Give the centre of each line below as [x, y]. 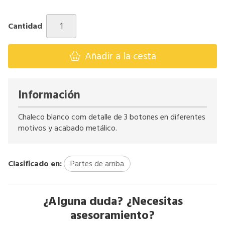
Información [49, 95]
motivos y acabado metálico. [68, 128]
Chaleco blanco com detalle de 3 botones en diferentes [112, 117]
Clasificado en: [35, 163]
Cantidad [25, 26]
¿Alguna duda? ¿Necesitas [113, 201]
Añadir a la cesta [120, 56]
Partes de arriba [97, 163]
